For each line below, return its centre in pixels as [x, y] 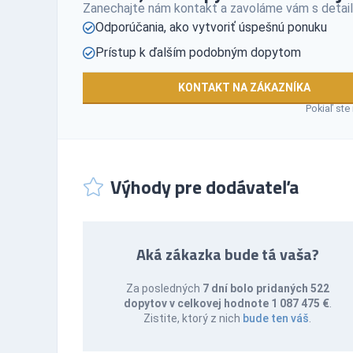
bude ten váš [276, 318]
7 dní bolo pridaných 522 [266, 288]
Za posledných [164, 288]
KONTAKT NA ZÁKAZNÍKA [244, 87]
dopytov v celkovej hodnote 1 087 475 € [226, 303]
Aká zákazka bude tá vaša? [227, 254]
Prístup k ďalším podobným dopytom [198, 52]
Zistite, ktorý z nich [193, 318]
